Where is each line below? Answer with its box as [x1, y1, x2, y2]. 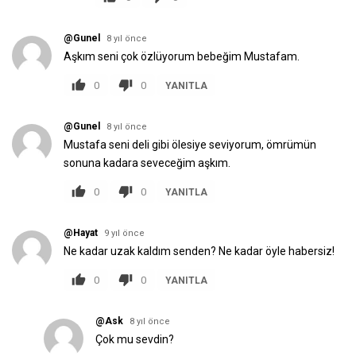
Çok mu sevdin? [95, 333, 174, 346]
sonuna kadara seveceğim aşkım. [64, 157, 230, 169]
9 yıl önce [104, 228, 145, 238]
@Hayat [64, 227, 98, 238]
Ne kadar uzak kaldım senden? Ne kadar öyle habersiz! [64, 245, 335, 257]
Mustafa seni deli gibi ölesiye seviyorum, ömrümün [64, 138, 316, 151]
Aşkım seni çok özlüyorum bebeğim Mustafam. [64, 50, 300, 63]
